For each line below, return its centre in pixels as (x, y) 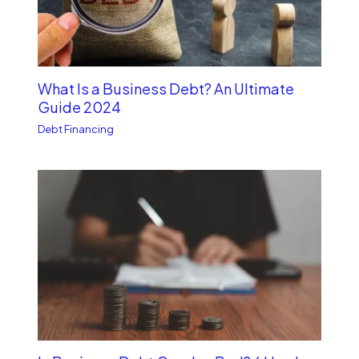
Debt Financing (76, 129)
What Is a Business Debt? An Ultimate (166, 88)
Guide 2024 (80, 107)
